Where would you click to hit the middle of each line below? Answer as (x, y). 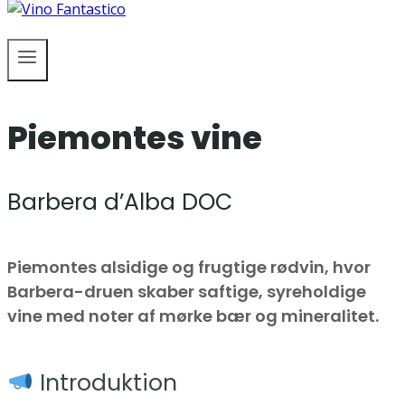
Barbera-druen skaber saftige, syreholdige (187, 292)
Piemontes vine (135, 138)
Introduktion (105, 382)
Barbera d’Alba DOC (120, 202)
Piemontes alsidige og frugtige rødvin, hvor (189, 268)
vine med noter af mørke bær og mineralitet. (193, 316)
